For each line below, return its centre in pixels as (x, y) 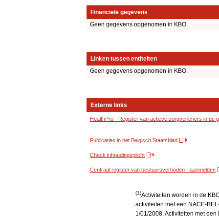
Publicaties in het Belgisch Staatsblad (134, 141)
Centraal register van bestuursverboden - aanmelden (153, 170)
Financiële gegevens (119, 12)
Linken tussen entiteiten (124, 59)
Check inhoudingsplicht (117, 155)
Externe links (109, 105)
